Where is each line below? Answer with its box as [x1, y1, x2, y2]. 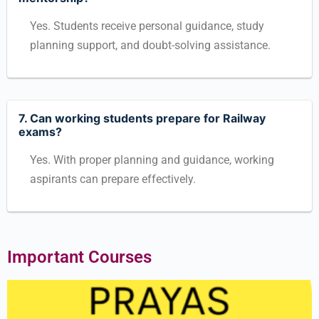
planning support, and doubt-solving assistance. [30, 38, 271, 52]
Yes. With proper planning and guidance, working [30, 153, 274, 167]
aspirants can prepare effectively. [30, 172, 196, 186]
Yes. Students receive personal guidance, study [30, 19, 264, 33]
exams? [19, 125, 62, 139]
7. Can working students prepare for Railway [19, 111, 266, 125]
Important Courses [7, 247, 152, 267]
